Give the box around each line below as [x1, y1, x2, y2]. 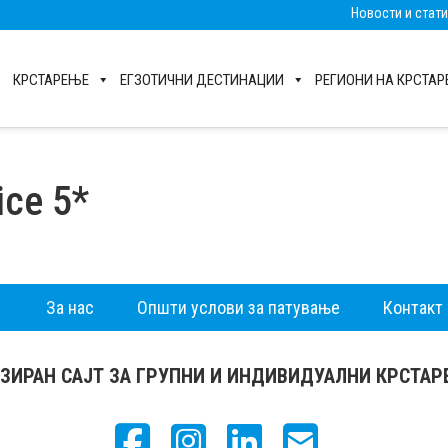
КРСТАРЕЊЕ [13, 71, 89, 89]
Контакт [382, 297, 443, 319]
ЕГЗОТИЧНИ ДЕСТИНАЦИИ [120, 71, 284, 89]
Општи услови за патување [136, 297, 340, 319]
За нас [45, 297, 94, 319]
